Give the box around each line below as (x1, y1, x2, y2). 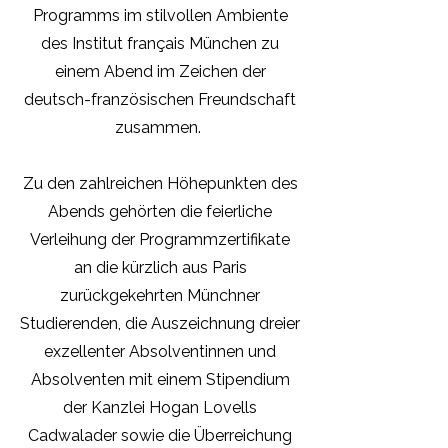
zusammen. (115, 118, 205, 137)
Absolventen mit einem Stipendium (30, 370, 290, 389)
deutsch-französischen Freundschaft (24, 90, 296, 109)
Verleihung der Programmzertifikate (30, 230, 290, 249)
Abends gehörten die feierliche (48, 202, 272, 221)
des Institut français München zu (41, 34, 279, 53)
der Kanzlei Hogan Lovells (63, 398, 257, 417)
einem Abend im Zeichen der (54, 62, 266, 81)
